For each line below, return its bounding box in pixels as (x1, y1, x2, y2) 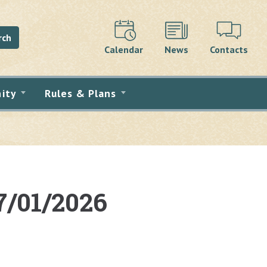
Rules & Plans (44, 86, 117, 100)
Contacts (210, 43, 248, 55)
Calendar (104, 43, 143, 55)
